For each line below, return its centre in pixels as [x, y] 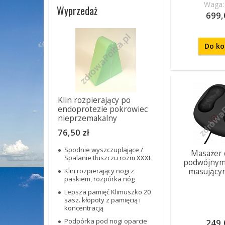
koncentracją [84, 208]
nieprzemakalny [87, 118]
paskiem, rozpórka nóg [99, 179]
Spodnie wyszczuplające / [104, 150]
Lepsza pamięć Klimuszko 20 [107, 192]
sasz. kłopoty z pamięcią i [102, 200]
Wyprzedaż [77, 11]
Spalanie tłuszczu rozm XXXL [108, 158]
